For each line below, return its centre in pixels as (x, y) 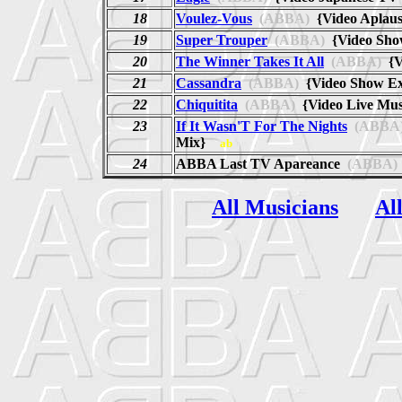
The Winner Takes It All (250, 61)
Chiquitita (207, 104)
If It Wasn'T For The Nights (262, 126)
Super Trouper (222, 39)
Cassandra (209, 83)
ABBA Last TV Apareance (258, 163)
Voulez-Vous (214, 18)
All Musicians (275, 207)
